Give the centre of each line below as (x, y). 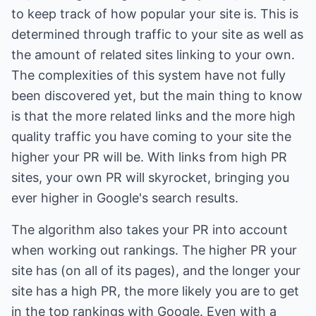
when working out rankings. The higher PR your (154, 250)
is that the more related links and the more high (153, 116)
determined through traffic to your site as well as (157, 34)
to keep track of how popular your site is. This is (155, 14)
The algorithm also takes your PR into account (150, 230)
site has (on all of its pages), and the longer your (156, 271)
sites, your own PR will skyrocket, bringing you (150, 177)
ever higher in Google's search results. (125, 198)
